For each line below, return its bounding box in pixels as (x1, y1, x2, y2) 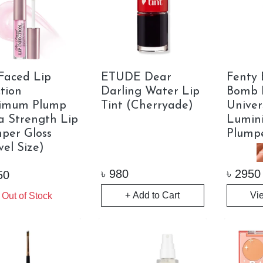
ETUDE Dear (100, 72, 171, 84)
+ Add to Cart (125, 190, 180, 201)
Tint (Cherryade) (100, 100, 193, 112)
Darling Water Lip (100, 86, 200, 98)
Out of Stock (1, 191, 52, 201)
